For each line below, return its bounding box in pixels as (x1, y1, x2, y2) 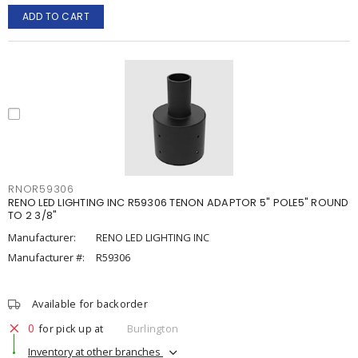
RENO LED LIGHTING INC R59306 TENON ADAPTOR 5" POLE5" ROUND (8, 196, 349, 209)
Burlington (126, 320, 178, 336)
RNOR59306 (8, 182, 74, 196)
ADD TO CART (22, 10, 90, 23)
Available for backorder (32, 296, 148, 311)
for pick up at (38, 320, 104, 336)
